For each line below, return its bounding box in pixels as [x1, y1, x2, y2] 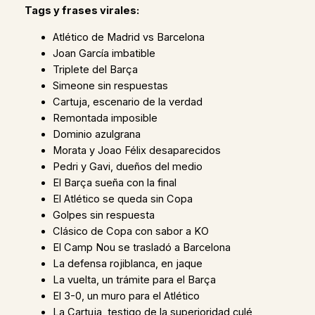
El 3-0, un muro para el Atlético [52, 289, 200, 302]
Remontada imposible [52, 111, 157, 124]
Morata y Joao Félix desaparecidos [52, 143, 221, 157]
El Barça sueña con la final [52, 176, 176, 189]
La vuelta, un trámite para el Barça [52, 273, 216, 286]
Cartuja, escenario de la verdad [52, 95, 202, 108]
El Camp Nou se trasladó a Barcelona [52, 240, 231, 254]
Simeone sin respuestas [52, 79, 168, 92]
